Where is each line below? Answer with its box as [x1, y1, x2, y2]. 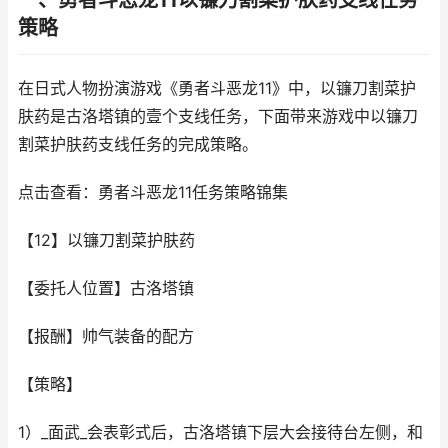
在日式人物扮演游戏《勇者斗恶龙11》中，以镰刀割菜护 [18, 79, 416, 98]
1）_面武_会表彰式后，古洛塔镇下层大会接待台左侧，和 [18, 423, 423, 442]
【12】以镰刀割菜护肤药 [18, 231, 195, 250]
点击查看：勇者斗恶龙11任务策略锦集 [18, 183, 288, 202]
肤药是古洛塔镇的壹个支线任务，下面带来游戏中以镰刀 [18, 107, 418, 126]
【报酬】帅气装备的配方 [18, 327, 194, 346]
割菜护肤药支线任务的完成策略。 [18, 135, 258, 154]
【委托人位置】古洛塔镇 [18, 279, 194, 298]
